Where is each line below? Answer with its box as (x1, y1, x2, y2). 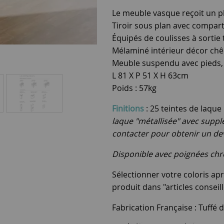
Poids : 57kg (112, 82, 156, 93)
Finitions (112, 102, 144, 114)
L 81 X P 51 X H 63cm (112, 69, 188, 81)
